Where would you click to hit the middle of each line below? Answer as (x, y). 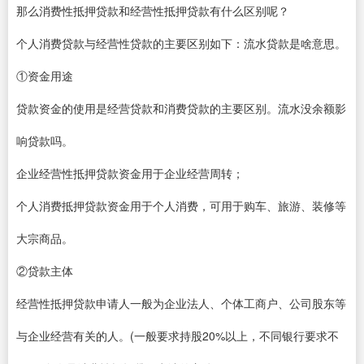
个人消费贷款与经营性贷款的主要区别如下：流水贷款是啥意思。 (181, 43)
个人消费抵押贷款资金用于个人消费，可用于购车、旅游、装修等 (181, 206)
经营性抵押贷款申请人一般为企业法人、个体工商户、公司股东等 (181, 303)
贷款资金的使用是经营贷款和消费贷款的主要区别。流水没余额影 (181, 108)
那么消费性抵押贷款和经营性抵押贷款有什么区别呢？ (153, 11)
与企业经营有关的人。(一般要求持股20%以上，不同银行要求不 (178, 336)
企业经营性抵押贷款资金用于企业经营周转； (130, 173)
